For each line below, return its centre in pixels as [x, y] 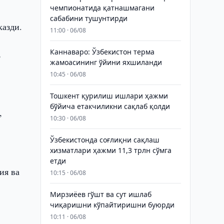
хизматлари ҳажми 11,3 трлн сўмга [110, 150]
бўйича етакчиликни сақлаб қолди [110, 106]
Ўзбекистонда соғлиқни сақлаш [104, 140]
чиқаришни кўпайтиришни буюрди [112, 205]
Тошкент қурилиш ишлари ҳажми [109, 96]
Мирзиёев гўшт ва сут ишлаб [100, 194]
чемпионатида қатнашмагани [102, 8]
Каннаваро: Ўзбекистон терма [102, 52]
